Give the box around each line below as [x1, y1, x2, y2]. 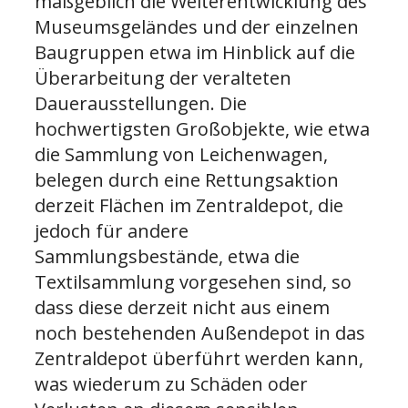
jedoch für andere [35, 219, 189, 244]
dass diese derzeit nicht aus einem [35, 295, 330, 321]
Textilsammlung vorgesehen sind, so [35, 270, 352, 295]
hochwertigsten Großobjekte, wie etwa [35, 117, 370, 142]
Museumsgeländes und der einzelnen [35, 15, 359, 40]
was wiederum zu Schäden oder [35, 372, 308, 397]
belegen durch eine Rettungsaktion [35, 168, 339, 193]
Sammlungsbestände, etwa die [35, 244, 300, 270]
